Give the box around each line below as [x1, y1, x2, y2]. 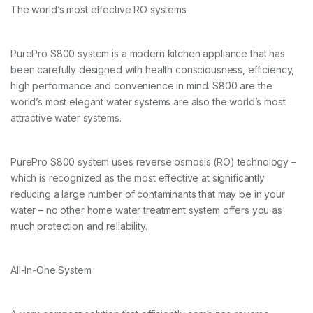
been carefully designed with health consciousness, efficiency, [10, 64, 295, 76]
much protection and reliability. [10, 220, 147, 233]
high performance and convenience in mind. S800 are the [10, 80, 272, 92]
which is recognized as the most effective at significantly [10, 172, 265, 184]
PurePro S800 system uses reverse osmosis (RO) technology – [10, 156, 296, 168]
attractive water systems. [10, 112, 122, 124]
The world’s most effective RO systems [10, 3, 187, 16]
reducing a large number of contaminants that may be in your [10, 188, 285, 201]
